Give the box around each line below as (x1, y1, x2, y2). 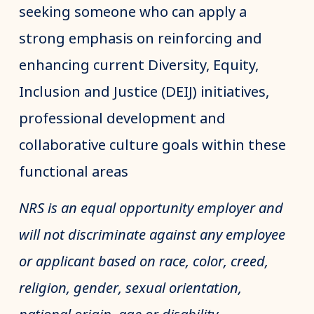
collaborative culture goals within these (18, 135, 286, 156)
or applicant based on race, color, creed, (18, 251, 268, 273)
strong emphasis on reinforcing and (18, 28, 262, 50)
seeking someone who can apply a (18, 1, 247, 23)
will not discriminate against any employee (18, 224, 285, 246)
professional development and (18, 108, 226, 130)
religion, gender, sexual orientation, (18, 278, 242, 299)
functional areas (18, 161, 128, 183)
